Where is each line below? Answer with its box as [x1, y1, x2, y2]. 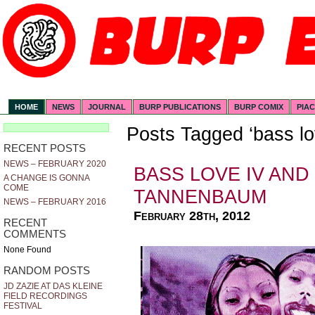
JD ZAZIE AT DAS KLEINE [4, 281, 103, 292]
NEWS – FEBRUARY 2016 [4, 197, 106, 207]
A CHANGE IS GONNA [4, 173, 89, 184]
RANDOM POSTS [4, 264, 90, 276]
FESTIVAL [4, 301, 42, 311]
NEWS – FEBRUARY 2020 [4, 159, 106, 169]
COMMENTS [4, 229, 66, 240]
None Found [4, 245, 51, 255]
